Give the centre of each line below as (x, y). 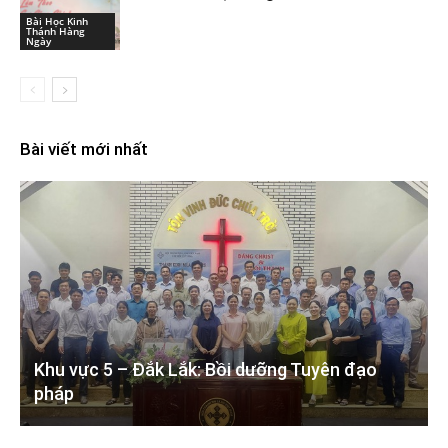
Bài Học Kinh (57, 20)
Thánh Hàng (55, 30)
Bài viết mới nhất (84, 149)
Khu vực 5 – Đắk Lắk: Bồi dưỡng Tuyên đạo (205, 370)
